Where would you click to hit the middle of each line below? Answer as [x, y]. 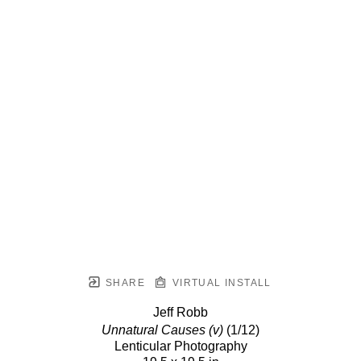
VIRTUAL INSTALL [220, 283]
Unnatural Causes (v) [162, 330]
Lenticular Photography [180, 346]
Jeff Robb [180, 313]
